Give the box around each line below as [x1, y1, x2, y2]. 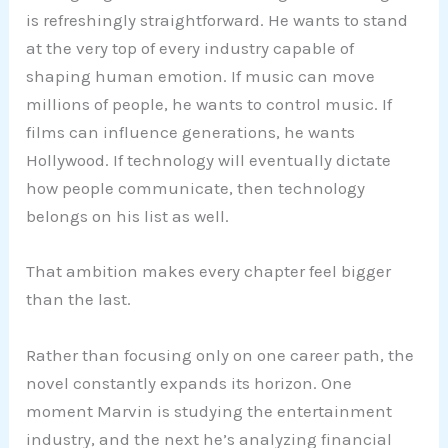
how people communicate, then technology [26, 178, 366, 199]
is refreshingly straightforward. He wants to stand [26, 10, 409, 31]
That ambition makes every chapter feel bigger [26, 261, 392, 282]
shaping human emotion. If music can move [26, 66, 376, 87]
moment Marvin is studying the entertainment [26, 400, 393, 421]
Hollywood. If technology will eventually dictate [26, 150, 392, 171]
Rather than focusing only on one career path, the [26, 344, 415, 365]
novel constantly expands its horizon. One [26, 372, 353, 393]
